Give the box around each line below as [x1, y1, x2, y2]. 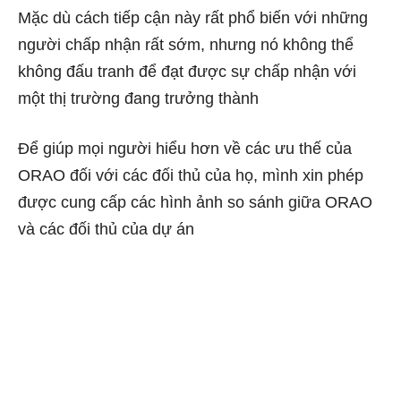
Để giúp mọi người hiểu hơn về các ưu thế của [18, 140, 352, 158]
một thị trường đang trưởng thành [18, 90, 259, 107]
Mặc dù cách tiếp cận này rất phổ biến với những [18, 9, 368, 27]
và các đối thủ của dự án [18, 220, 194, 238]
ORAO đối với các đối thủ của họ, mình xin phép [18, 166, 363, 184]
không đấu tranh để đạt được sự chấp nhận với [18, 63, 356, 81]
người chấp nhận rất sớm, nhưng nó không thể [18, 36, 354, 54]
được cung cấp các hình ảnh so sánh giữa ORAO [18, 193, 372, 211]
